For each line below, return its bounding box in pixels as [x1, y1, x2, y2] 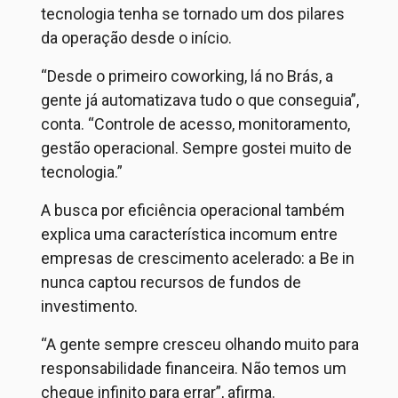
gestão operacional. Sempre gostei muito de [41, 139, 352, 157]
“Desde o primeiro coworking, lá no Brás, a [41, 67, 333, 85]
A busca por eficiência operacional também [41, 201, 345, 219]
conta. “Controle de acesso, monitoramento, [41, 115, 350, 133]
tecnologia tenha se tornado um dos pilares [41, 4, 345, 23]
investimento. [41, 297, 138, 315]
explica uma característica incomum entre [41, 225, 338, 243]
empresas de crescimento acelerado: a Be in [41, 249, 354, 267]
